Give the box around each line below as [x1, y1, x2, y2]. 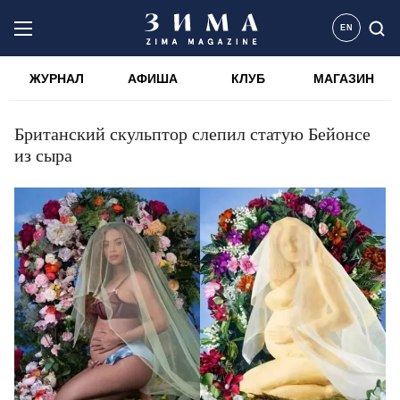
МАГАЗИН [312, 71, 374, 86]
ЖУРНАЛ [29, 71, 84, 86]
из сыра [14, 146, 72, 165]
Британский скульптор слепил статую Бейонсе [14, 124, 371, 144]
